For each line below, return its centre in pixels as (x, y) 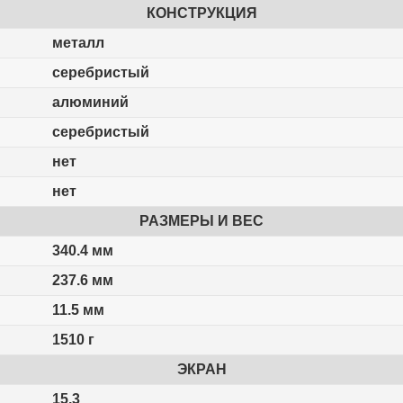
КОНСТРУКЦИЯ (201, 13)
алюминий (90, 103)
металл (78, 43)
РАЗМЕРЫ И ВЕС (201, 221)
